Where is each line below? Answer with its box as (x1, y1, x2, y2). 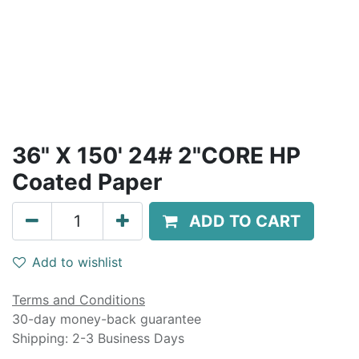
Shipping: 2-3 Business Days (12, 330, 184, 346)
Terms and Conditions (12, 292, 145, 308)
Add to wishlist (32, 254, 123, 270)
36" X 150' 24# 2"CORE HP (12, 142, 301, 169)
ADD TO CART (189, 212, 301, 231)
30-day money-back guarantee (12, 311, 201, 327)
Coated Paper (12, 168, 162, 196)
